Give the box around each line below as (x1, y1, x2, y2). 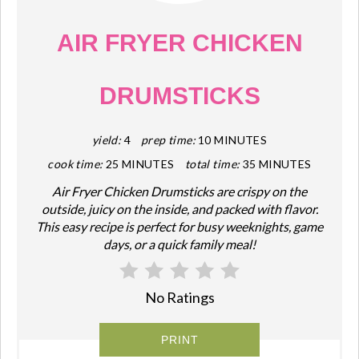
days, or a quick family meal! (103, 236, 256, 252)
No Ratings (144, 288, 215, 307)
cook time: (47, 156, 103, 171)
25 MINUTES (105, 156, 175, 171)
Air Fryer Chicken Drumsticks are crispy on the (52, 183, 307, 199)
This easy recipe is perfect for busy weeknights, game (36, 218, 323, 234)
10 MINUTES (198, 132, 268, 147)
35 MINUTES (242, 156, 312, 171)
